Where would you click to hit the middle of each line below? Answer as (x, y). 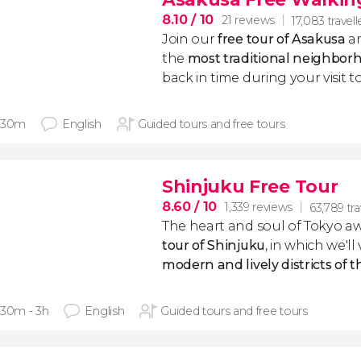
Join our (190, 39)
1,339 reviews (259, 207)
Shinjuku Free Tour (250, 187)
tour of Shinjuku (214, 245)
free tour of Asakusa (282, 39)
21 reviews (248, 20)
